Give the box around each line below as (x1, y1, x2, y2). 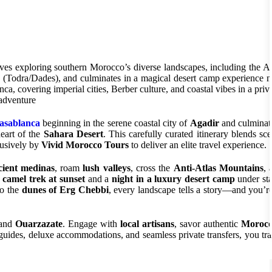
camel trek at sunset (2, 174, 86, 184)
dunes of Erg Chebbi (21, 185, 109, 195)
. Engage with (62, 219, 120, 229)
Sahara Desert (43, 129, 103, 139)
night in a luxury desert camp (112, 174, 235, 184)
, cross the (130, 163, 174, 173)
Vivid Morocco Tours (41, 140, 129, 150)
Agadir (189, 118, 219, 128)
